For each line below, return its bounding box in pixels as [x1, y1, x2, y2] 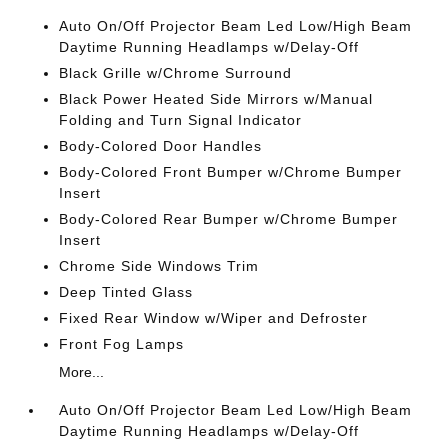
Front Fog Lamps [59, 336, 185, 352]
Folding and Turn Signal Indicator [59, 112, 303, 128]
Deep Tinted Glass [59, 284, 194, 300]
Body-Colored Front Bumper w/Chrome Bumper [59, 164, 403, 180]
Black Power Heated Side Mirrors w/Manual [59, 91, 374, 107]
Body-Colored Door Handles [59, 138, 263, 154]
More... [59, 364, 105, 380]
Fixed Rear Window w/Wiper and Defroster [59, 310, 369, 326]
